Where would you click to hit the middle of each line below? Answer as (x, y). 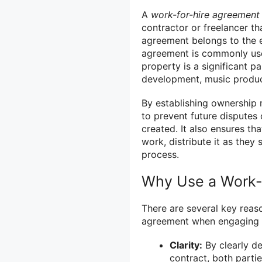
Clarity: (186, 245)
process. (160, 155)
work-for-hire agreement (205, 15)
